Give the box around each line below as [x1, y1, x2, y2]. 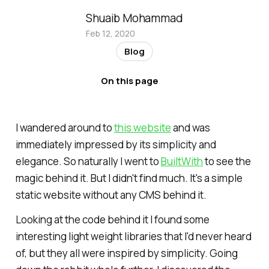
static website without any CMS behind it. [15, 187, 207, 202]
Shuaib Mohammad [86, 10, 183, 26]
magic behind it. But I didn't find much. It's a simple [15, 171, 243, 185]
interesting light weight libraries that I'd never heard [15, 229, 252, 244]
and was [171, 120, 210, 134]
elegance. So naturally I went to [15, 154, 161, 168]
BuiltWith [160, 154, 203, 168]
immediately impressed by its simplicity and [15, 137, 216, 151]
